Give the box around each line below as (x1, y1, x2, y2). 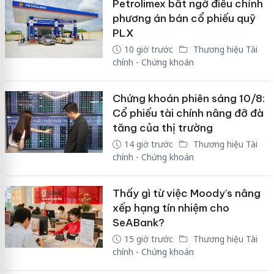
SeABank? (112, 215, 165, 229)
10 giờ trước (124, 43, 173, 55)
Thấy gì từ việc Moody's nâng (112, 186, 261, 200)
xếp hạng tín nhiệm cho (112, 201, 229, 215)
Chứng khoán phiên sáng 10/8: (112, 91, 265, 105)
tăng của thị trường (112, 120, 213, 135)
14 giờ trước (124, 138, 173, 150)
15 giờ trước (124, 232, 173, 245)
